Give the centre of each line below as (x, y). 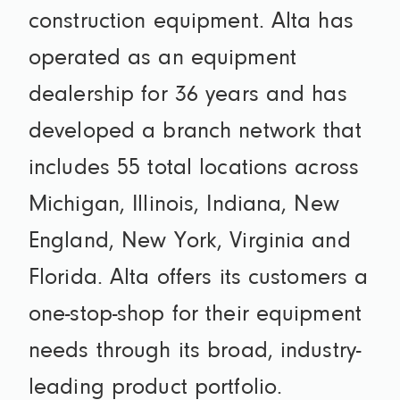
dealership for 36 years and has (188, 96)
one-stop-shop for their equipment (195, 316)
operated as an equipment (162, 59)
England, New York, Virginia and (190, 242)
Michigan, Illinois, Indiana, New (184, 206)
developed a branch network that (195, 133)
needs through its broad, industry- (195, 352)
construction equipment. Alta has (191, 23)
